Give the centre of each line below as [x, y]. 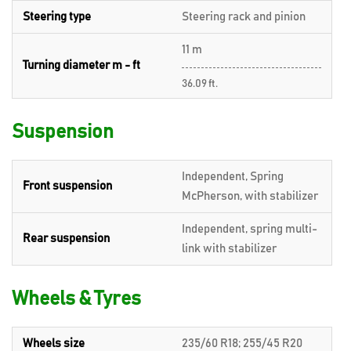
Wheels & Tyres [76, 299]
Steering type [57, 17]
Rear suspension [66, 239]
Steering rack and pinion [244, 17]
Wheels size [54, 344]
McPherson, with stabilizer [250, 196]
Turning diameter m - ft [81, 65]
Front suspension [67, 186]
